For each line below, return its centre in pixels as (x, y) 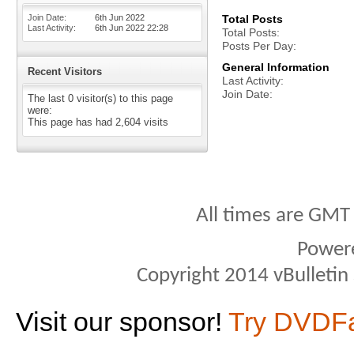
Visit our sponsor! (122, 322)
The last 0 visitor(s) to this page (100, 98)
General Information (276, 67)
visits (154, 122)
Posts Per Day (258, 46)
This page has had (72, 122)
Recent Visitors (65, 72)
